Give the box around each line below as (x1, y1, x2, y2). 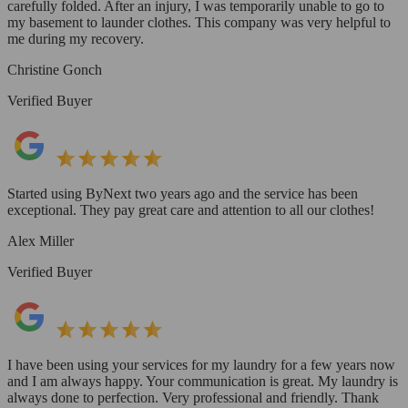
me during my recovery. (7, 30, 144, 46)
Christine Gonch (7, 61, 102, 77)
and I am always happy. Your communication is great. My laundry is (7, 372, 398, 389)
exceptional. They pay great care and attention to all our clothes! (7, 201, 374, 218)
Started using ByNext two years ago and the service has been (7, 185, 358, 201)
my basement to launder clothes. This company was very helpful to (7, 14, 391, 30)
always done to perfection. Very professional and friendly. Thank (7, 389, 379, 405)
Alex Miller (7, 232, 74, 249)
